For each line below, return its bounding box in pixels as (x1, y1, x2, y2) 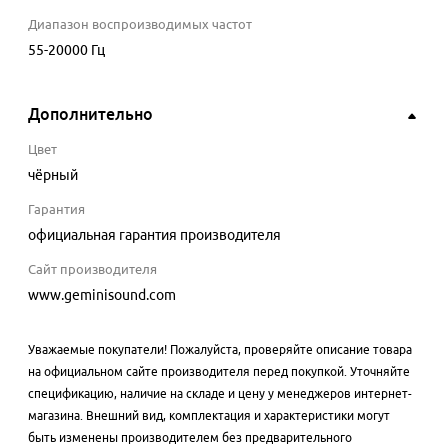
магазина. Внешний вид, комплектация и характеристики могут (28, 409, 390, 423)
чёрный (28, 167, 78, 184)
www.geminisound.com (28, 287, 176, 304)
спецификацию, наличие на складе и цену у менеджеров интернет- (28, 387, 412, 401)
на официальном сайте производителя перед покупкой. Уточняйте (28, 365, 410, 379)
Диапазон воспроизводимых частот (28, 17, 252, 32)
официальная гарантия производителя (28, 227, 281, 244)
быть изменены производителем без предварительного (28, 431, 352, 445)
